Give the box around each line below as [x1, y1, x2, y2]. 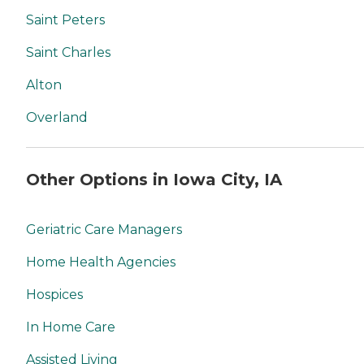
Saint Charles [26, 45, 110, 61]
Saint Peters [26, 12, 105, 28]
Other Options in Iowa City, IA [26, 169, 282, 189]
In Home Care [26, 319, 115, 336]
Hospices [26, 287, 83, 303]
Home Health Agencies [26, 254, 175, 271]
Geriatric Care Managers [26, 222, 182, 238]
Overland [26, 110, 88, 126]
